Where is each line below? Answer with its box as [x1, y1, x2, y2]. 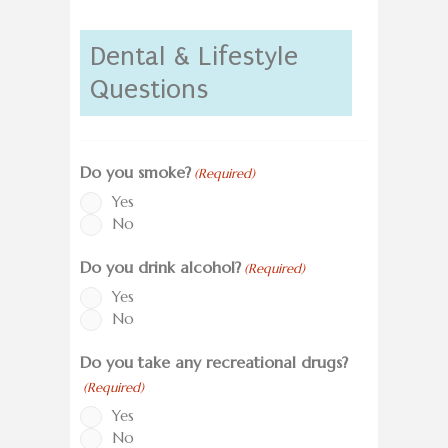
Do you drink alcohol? [80, 257, 241, 278]
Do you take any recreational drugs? [80, 352, 348, 373]
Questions [90, 74, 208, 106]
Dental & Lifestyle [90, 41, 298, 73]
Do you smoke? [80, 162, 191, 183]
